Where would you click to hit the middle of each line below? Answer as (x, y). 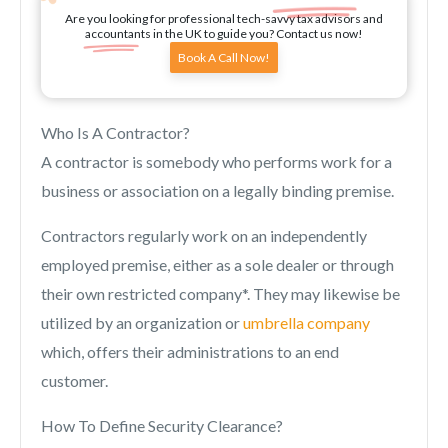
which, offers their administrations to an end (190, 351)
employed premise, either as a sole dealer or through (217, 264)
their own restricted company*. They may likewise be (220, 293)
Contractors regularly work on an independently (204, 235)
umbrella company (306, 322)
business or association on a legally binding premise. (217, 190)
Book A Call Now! (224, 57)
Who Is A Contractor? (115, 132)
